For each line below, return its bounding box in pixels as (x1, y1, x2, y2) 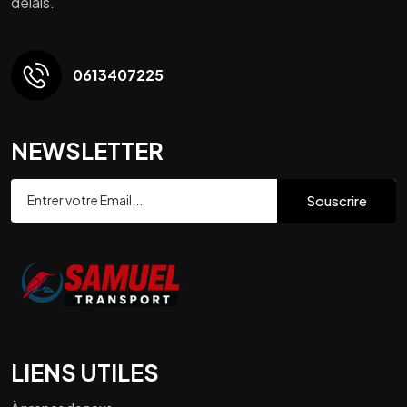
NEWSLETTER (11, 135, 164, 165)
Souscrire (306, 192, 367, 210)
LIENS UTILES (11, 357, 159, 387)
